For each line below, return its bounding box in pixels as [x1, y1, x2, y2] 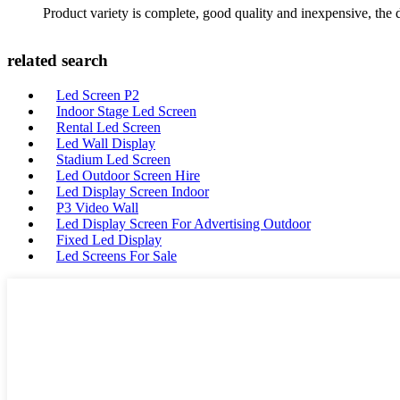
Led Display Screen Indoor [56, 184, 209, 200]
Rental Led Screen [56, 120, 161, 136]
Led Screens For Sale [56, 248, 177, 264]
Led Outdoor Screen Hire [56, 168, 200, 184]
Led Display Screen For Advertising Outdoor [56, 216, 311, 232]
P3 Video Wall [56, 200, 138, 216]
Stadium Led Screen [56, 152, 171, 168]
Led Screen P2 [56, 87, 139, 104]
